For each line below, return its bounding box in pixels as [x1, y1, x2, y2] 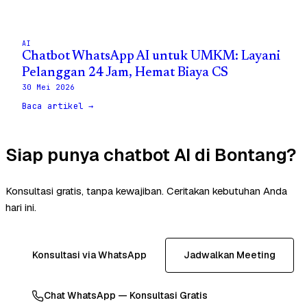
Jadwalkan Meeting [183, 249, 275, 262]
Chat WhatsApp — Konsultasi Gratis [44, 289, 208, 302]
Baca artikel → [22, 100, 94, 112]
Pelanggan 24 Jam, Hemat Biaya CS [22, 66, 228, 79]
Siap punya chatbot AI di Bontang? [5, 143, 296, 167]
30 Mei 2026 [22, 82, 75, 92]
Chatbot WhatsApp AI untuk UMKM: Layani [22, 49, 280, 63]
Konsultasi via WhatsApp [32, 249, 147, 262]
